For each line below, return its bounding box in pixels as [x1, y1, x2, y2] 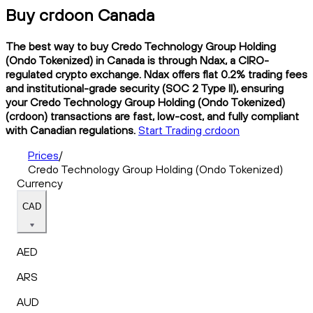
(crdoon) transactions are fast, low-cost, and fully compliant [6, 108, 299, 123]
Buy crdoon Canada [6, 3, 154, 25]
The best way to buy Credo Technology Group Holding [6, 38, 276, 53]
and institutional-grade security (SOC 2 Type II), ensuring [6, 80, 284, 95]
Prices [28, 147, 59, 162]
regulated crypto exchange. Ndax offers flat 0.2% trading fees [6, 66, 307, 81]
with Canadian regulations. [6, 122, 136, 137]
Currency [17, 175, 63, 190]
